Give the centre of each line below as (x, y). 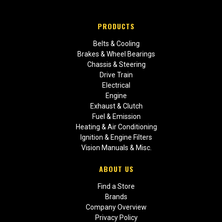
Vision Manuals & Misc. (116, 147)
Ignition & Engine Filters (116, 137)
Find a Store (116, 186)
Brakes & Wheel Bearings (116, 54)
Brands (116, 196)
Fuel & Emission (116, 116)
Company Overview (116, 207)
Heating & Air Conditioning (116, 127)
